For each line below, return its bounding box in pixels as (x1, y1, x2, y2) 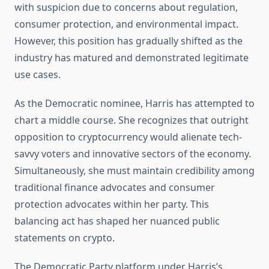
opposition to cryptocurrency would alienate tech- (14, 130, 242, 144)
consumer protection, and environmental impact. (14, 17, 238, 31)
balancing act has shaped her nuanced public (14, 214, 220, 228)
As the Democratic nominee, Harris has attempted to (14, 97, 255, 110)
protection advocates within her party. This (14, 198, 209, 211)
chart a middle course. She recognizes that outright (14, 113, 249, 127)
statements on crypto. (14, 231, 115, 245)
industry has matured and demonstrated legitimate (14, 51, 249, 65)
